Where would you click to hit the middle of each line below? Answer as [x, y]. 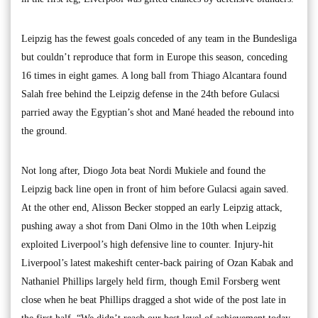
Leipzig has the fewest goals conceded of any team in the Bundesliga [159, 39]
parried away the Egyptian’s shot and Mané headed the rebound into [158, 113]
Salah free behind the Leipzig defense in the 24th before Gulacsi [150, 94]
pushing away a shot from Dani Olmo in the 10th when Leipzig [149, 226]
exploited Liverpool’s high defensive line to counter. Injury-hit [147, 245]
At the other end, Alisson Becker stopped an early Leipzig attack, [152, 208]
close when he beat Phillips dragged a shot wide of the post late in [154, 300]
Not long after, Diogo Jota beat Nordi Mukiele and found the [143, 171]
